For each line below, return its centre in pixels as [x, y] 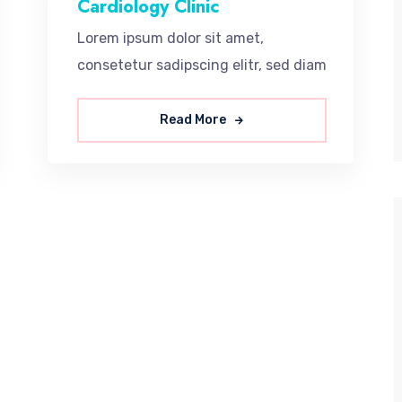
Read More [195, 120]
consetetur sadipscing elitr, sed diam [201, 66]
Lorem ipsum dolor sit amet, [170, 39]
